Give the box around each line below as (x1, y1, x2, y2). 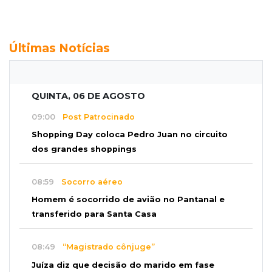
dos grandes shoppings (32, 144, 137, 154)
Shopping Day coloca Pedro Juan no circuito (32, 130, 228, 140)
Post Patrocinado (55, 112, 135, 121)
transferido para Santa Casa (32, 209, 157, 219)
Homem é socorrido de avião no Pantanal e (32, 195, 225, 205)
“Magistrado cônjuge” (55, 242, 155, 252)
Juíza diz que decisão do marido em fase (32, 260, 214, 270)
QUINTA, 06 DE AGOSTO (32, 90, 145, 102)
